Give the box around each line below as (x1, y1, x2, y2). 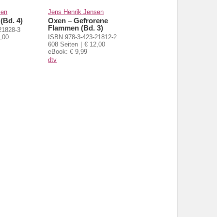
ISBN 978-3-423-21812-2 (48, 33, 117, 41)
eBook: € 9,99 (48, 47, 88, 55)
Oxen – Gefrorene (48, 16, 108, 25)
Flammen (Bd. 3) (48, 23, 104, 32)
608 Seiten (48, 40, 78, 48)
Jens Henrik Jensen (48, 8, 104, 15)
